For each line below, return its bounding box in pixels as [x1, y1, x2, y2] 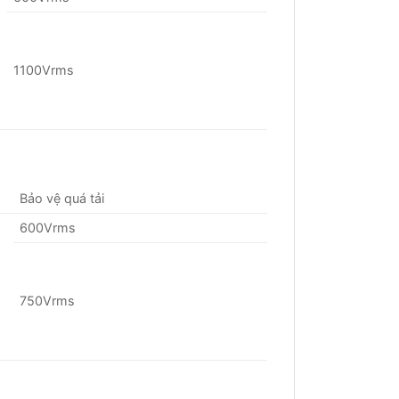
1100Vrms [13, 61, 75, 77]
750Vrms [20, 293, 76, 309]
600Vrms [20, 220, 77, 236]
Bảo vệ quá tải [20, 191, 105, 207]
